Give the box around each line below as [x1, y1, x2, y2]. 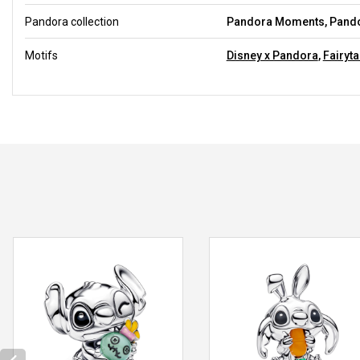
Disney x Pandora [226, 48, 318, 62]
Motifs [25, 48, 58, 62]
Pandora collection [25, 14, 119, 28]
